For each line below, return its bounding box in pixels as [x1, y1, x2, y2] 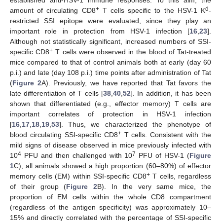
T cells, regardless [149, 172, 211, 181]
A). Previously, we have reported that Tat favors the [41, 79, 212, 87]
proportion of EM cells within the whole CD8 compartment [10, 193, 211, 201]
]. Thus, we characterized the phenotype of [59, 120, 211, 129]
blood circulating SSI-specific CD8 [10, 131, 118, 139]
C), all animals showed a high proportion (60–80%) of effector [14, 162, 211, 170]
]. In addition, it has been [131, 89, 211, 98]
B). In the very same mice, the [97, 183, 212, 191]
